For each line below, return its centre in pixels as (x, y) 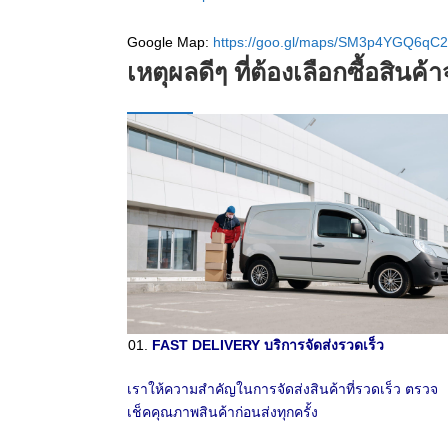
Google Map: (170, 41)
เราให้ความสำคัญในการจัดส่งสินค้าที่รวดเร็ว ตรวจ (282, 388)
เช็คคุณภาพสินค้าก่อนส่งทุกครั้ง (222, 411)
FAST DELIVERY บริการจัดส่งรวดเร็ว (268, 344)
